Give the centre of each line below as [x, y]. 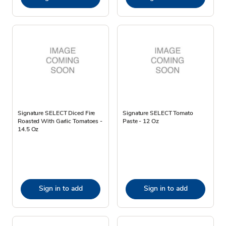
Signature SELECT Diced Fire [56, 113]
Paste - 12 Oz [141, 121]
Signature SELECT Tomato [158, 113]
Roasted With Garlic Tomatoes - [60, 121]
